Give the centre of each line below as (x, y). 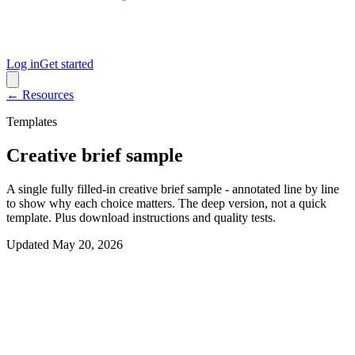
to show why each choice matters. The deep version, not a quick (166, 203)
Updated (28, 244)
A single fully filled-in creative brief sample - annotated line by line (173, 189)
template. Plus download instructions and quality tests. (141, 217)
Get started (67, 64)
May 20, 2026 (88, 244)
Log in (23, 64)
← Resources (40, 95)
